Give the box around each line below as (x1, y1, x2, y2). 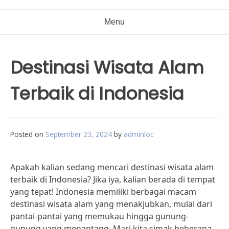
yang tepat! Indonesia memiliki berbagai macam (10, 186, 196, 197)
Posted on (10, 129, 45, 139)
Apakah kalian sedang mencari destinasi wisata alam (10, 162, 214, 173)
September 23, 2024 (45, 129, 112, 139)
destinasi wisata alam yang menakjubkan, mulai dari (10, 198, 212, 210)
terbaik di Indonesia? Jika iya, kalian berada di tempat (10, 174, 215, 185)
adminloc (124, 129, 153, 139)
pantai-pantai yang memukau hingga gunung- (10, 211, 189, 222)
